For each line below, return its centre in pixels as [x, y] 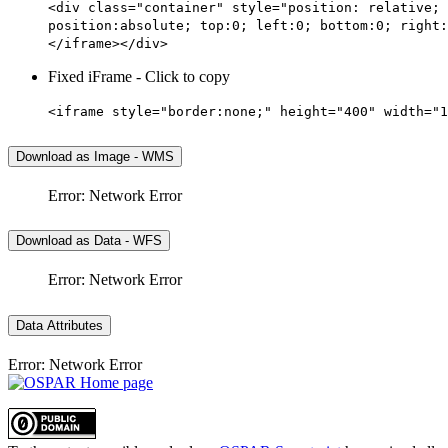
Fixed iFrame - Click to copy [139, 76]
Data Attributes [59, 326]
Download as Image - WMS [95, 156]
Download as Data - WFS [89, 241]
